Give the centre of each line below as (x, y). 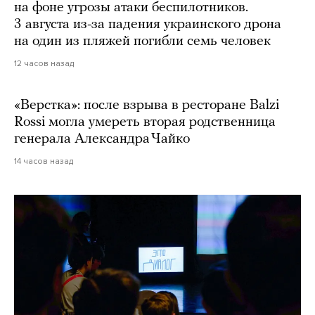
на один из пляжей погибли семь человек (142, 42)
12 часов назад (44, 64)
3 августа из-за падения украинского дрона (148, 25)
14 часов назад (44, 161)
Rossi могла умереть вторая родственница (145, 123)
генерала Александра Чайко (102, 140)
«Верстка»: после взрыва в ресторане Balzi (147, 106)
